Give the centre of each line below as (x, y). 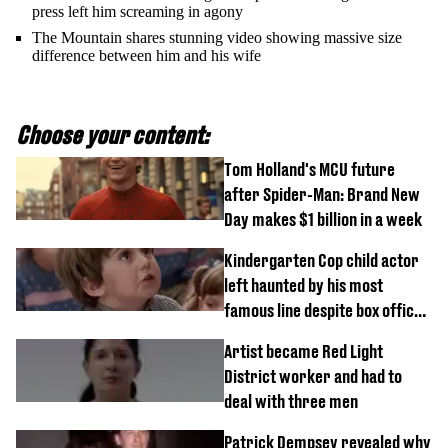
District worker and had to (313, 377)
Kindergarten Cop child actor (321, 261)
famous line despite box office (323, 311)
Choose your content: (112, 135)
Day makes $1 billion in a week (323, 220)
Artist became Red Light (303, 352)
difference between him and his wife (146, 56)
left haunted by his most (303, 286)
